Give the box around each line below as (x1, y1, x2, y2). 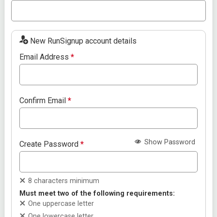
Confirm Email (19, 96, 68, 106)
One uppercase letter (28, 200, 94, 208)
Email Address (19, 52, 71, 62)
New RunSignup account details (30, 36, 137, 46)
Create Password (19, 139, 81, 149)
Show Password (142, 138, 195, 146)
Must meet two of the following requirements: (19, 189, 175, 198)
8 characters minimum (28, 177, 100, 186)
